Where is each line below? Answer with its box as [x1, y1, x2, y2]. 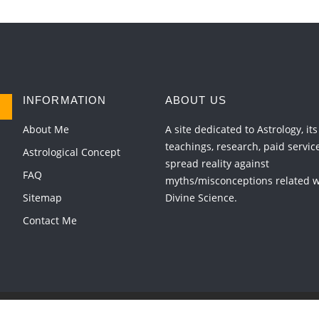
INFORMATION [22, 93, 107, 106]
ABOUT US [164, 93, 227, 106]
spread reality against [164, 156, 269, 170]
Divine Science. [164, 190, 237, 204]
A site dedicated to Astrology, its [164, 122, 318, 136]
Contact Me [22, 213, 77, 227]
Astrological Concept [22, 145, 120, 159]
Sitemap [22, 190, 62, 204]
